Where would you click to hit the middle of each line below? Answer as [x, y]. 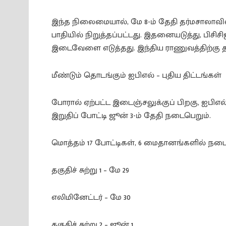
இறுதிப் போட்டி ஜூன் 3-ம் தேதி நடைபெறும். [131, 116]
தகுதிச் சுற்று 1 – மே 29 [90, 170]
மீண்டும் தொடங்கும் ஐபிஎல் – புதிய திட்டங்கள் [136, 75]
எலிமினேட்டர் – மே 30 [91, 197]
